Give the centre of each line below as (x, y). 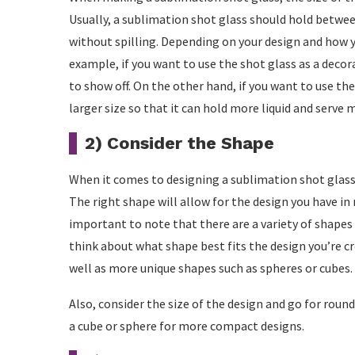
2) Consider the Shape (179, 143)
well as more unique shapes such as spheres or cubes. (211, 268)
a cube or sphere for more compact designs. (187, 326)
